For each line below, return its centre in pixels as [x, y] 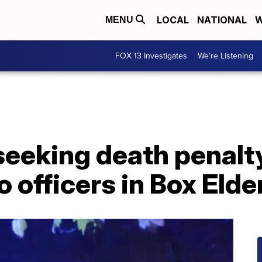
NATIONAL [222, 20]
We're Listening [225, 56]
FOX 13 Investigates [151, 56]
